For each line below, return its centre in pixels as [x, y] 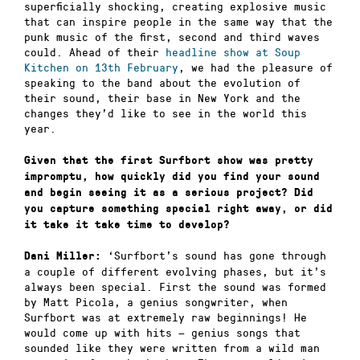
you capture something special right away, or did [178, 208]
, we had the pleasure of [256, 67]
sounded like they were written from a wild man [172, 348]
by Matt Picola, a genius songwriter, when [156, 302]
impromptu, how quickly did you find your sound [172, 176]
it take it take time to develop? [127, 224]
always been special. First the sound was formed [175, 287]
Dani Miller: [63, 256]
